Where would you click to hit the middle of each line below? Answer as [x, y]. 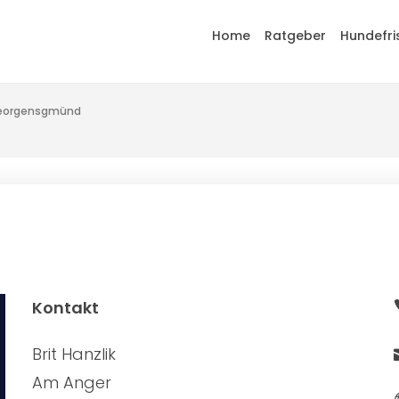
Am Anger [71, 382]
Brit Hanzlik [73, 354]
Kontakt [65, 307]
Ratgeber [295, 35]
